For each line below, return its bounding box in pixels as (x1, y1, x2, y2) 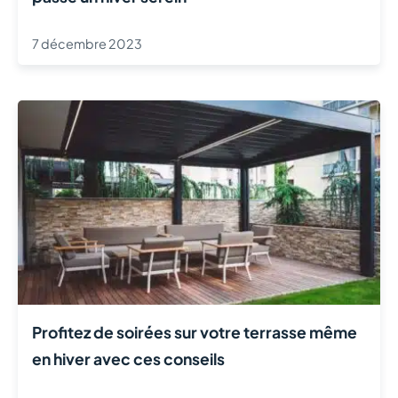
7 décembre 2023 (32, 36, 142, 52)
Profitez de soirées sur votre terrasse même (32, 322, 357, 342)
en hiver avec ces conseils (32, 348, 225, 369)
